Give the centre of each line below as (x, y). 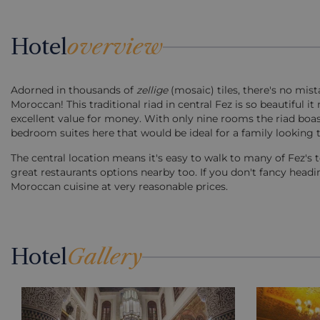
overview (115, 47)
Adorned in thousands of (74, 90)
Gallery (105, 257)
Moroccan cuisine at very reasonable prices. (119, 186)
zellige (152, 90)
